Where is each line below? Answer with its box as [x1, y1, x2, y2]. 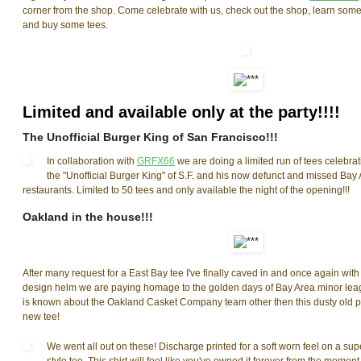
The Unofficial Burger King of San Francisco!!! [23, 131, 278, 144]
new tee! [23, 311, 60, 323]
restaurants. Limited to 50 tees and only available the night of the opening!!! [23, 185, 350, 197]
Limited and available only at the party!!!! [23, 103, 340, 122]
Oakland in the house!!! [23, 210, 153, 224]
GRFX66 [137, 156, 175, 168]
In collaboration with [47, 156, 137, 168]
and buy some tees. [23, 19, 108, 31]
